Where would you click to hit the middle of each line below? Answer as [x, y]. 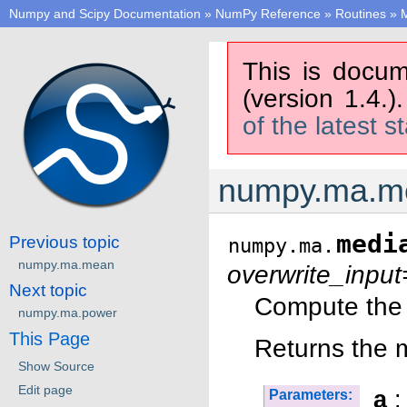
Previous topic [65, 242]
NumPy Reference [268, 14]
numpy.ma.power [68, 312]
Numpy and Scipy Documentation [105, 14]
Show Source [56, 366]
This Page [50, 338]
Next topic [48, 290]
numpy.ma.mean [66, 264]
